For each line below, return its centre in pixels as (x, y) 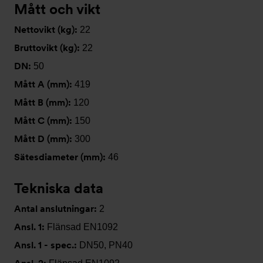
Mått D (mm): (44, 139)
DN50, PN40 (106, 245)
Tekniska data (59, 188)
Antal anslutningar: (57, 209)
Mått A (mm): (44, 84)
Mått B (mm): (44, 102)
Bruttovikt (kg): (48, 48)
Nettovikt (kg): (47, 30)
